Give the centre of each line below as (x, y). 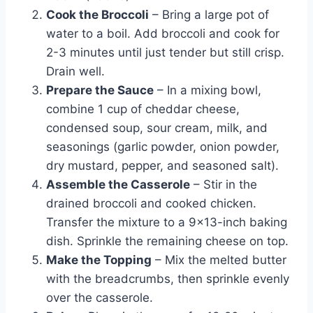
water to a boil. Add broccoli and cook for (163, 34)
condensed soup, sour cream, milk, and (157, 128)
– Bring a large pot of (209, 15)
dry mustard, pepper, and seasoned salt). (162, 166)
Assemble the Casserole (118, 185)
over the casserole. (100, 298)
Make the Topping (99, 260)
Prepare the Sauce (100, 90)
